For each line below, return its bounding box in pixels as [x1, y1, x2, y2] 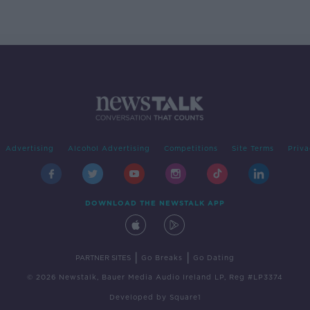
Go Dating [193, 253, 235, 262]
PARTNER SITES [75, 253, 131, 262]
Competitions [163, 144, 218, 153]
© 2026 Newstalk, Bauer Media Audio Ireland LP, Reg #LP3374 [27, 273, 283, 282]
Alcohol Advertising [67, 144, 150, 153]
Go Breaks [141, 253, 183, 262]
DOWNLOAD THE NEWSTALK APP [85, 199, 225, 208]
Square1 [169, 293, 201, 302]
